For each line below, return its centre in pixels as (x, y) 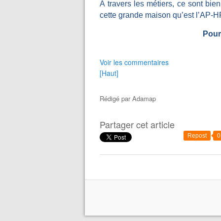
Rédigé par (116, 98)
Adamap (144, 98)
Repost (197, 136)
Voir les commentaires (134, 62)
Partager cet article (137, 124)
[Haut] (109, 73)
